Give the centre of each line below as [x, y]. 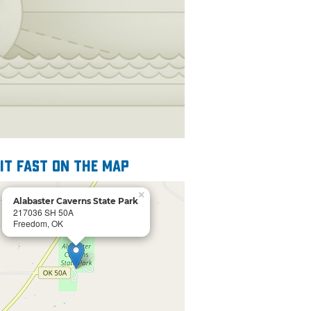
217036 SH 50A [44, 212]
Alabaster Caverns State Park [76, 201]
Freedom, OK [39, 224]
